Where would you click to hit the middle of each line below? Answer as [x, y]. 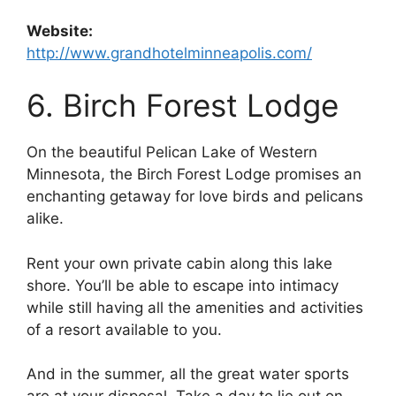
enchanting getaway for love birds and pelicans [195, 197]
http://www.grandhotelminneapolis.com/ [169, 53]
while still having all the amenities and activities [195, 307]
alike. [45, 219]
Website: [60, 30]
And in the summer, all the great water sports [188, 374]
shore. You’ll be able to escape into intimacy [183, 285]
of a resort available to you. [124, 329]
